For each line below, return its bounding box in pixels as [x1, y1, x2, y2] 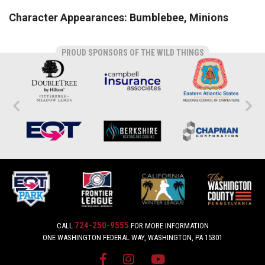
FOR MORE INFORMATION [128, 221, 209, 231]
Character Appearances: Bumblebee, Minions [9, 11, 228, 24]
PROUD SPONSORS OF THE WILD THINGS [61, 48, 204, 57]
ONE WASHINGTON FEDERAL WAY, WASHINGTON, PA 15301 [43, 233, 222, 243]
